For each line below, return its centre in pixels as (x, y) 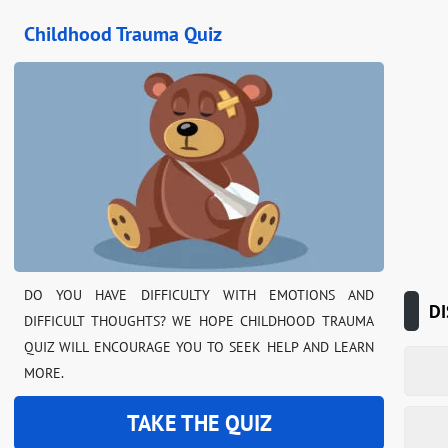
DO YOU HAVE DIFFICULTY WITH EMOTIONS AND (199, 295)
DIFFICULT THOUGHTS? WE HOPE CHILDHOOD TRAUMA (199, 321)
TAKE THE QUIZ (199, 423)
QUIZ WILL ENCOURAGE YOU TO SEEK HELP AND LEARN (199, 347)
